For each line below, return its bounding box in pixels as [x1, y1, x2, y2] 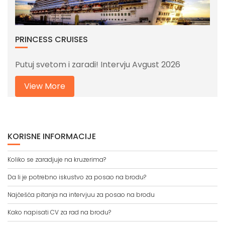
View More [24, 80, 65, 92]
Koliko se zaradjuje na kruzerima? [8, 155, 106, 164]
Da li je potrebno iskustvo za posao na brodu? [8, 172, 146, 181]
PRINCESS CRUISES [15, 33, 88, 45]
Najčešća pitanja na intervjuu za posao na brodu [8, 190, 155, 199]
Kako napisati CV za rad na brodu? [8, 207, 111, 216]
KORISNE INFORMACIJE [8, 130, 96, 142]
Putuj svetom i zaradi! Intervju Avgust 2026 [15, 58, 180, 70]
